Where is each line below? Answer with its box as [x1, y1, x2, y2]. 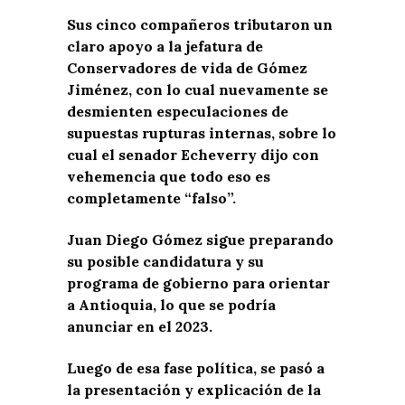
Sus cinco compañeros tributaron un [67, 14, 333, 33]
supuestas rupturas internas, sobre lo [67, 123, 336, 142]
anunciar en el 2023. [67, 316, 212, 335]
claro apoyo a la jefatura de [67, 36, 263, 55]
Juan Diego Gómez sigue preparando [67, 230, 334, 249]
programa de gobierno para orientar [67, 273, 330, 292]
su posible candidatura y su [67, 251, 264, 270]
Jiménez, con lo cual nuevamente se [67, 80, 328, 99]
